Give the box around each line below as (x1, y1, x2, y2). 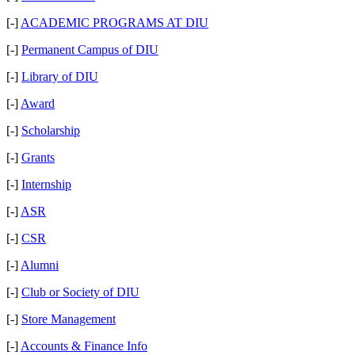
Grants (21, 151, 55, 164)
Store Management (21, 312, 116, 326)
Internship (21, 177, 71, 191)
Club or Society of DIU (21, 285, 139, 299)
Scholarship (21, 124, 80, 137)
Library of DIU (21, 70, 98, 83)
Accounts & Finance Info (21, 339, 147, 353)
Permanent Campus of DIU (21, 43, 158, 56)
